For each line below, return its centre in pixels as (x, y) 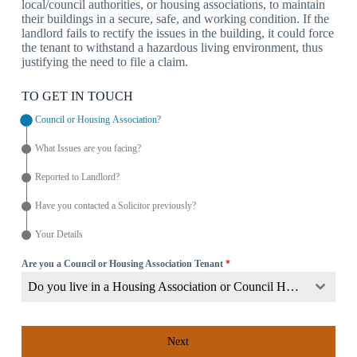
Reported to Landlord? (77, 177)
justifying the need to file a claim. (104, 61)
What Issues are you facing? (88, 149)
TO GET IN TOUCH (77, 96)
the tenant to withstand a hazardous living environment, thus (172, 47)
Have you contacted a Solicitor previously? (115, 206)
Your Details (59, 235)
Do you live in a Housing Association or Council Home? (292, 286)
